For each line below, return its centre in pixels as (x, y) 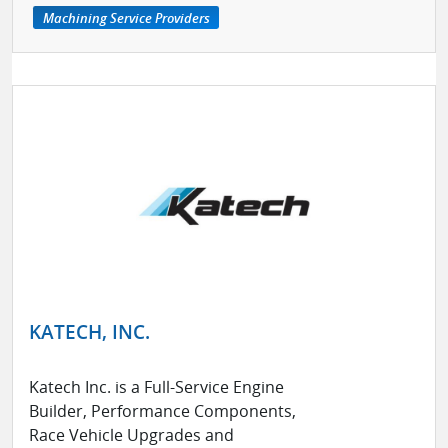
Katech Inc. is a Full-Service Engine (156, 387)
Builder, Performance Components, (162, 411)
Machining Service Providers (126, 17)
